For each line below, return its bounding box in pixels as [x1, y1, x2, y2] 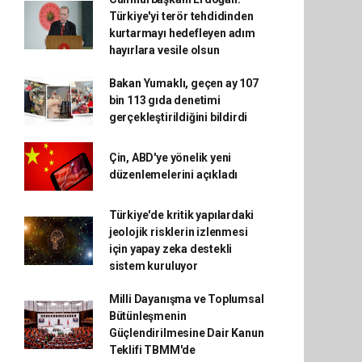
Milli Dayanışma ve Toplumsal [108, 293, 264, 305]
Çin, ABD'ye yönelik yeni [108, 151, 232, 164]
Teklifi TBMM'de [108, 343, 196, 356]
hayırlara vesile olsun [108, 44, 220, 57]
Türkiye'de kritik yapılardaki [108, 208, 255, 221]
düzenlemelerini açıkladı [108, 168, 238, 181]
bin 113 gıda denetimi [108, 94, 221, 107]
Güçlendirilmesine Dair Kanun [108, 326, 264, 339]
